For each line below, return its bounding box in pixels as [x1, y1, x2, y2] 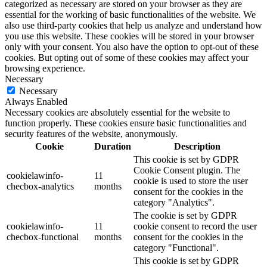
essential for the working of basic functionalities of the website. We [5, 10, 256, 20]
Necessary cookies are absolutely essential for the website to [5, 107, 230, 118]
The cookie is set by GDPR [133, 210, 237, 221]
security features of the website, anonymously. [5, 129, 178, 139]
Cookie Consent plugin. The [133, 165, 240, 176]
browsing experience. [5, 63, 85, 74]
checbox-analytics [7, 181, 74, 192]
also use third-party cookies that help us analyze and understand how [5, 20, 262, 31]
